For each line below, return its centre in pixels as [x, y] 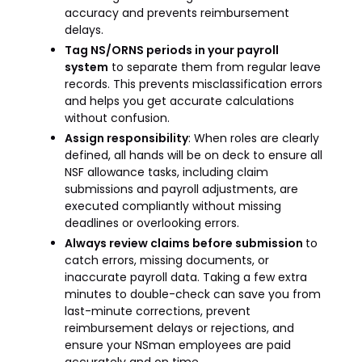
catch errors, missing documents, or [167, 260]
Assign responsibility [126, 138]
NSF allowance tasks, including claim [166, 172]
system [86, 67]
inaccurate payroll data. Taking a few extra [186, 277]
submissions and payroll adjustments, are [181, 189]
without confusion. [117, 118]
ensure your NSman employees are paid [178, 345]
